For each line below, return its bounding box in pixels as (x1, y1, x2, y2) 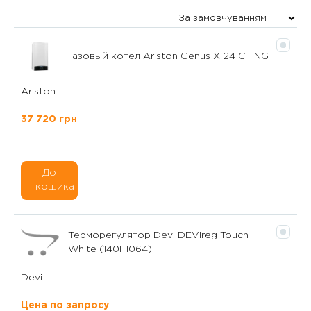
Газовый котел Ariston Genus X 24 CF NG (68, 51, 269, 60)
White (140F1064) (68, 245, 152, 254)
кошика (35, 182, 74, 191)
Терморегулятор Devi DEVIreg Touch (68, 231, 249, 240)
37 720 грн (21, 115, 77, 124)
